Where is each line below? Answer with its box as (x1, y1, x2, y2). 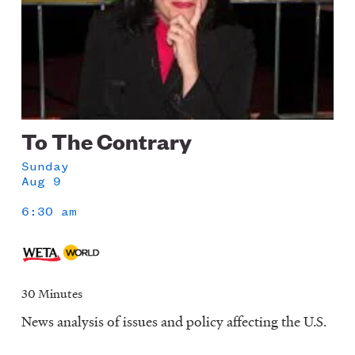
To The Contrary (21, 125, 193, 155)
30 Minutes (21, 284, 83, 302)
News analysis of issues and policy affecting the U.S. (21, 311, 327, 331)
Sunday (21, 158, 70, 174)
